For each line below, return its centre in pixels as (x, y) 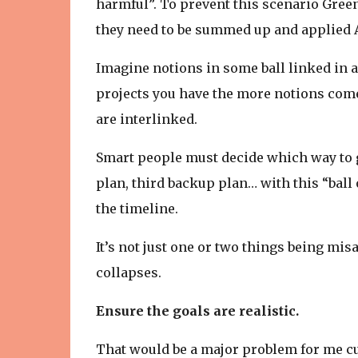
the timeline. (137, 209)
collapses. (130, 272)
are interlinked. (146, 119)
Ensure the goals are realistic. (197, 311)
